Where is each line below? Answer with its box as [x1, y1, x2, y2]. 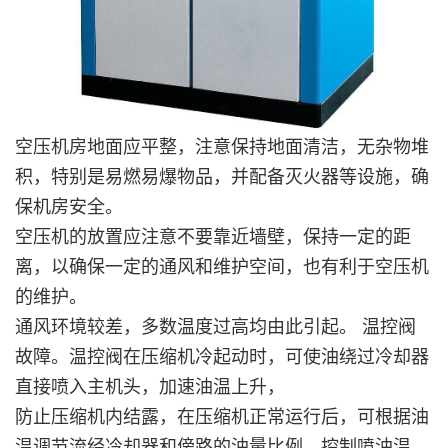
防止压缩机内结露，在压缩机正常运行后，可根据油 [15, 406, 429, 427]
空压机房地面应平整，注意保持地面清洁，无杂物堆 [15, 136, 429, 157]
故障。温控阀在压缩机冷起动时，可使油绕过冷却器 [15, 346, 429, 367]
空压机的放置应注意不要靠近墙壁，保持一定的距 [15, 226, 411, 247]
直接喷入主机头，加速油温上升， [15, 376, 285, 397]
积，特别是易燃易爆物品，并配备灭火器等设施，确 [15, 166, 429, 187]
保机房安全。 [15, 196, 123, 217]
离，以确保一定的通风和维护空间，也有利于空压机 [15, 256, 429, 277]
